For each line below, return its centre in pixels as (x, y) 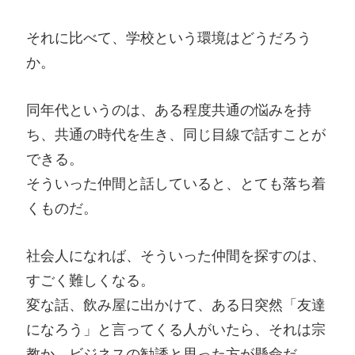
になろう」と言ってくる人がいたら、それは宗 (176, 329)
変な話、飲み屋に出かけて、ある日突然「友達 (176, 304)
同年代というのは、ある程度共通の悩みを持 (169, 109)
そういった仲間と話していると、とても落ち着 (176, 183)
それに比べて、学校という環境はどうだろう (169, 38)
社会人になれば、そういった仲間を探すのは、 (176, 255)
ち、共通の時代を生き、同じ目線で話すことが (176, 134)
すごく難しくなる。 (90, 280)
